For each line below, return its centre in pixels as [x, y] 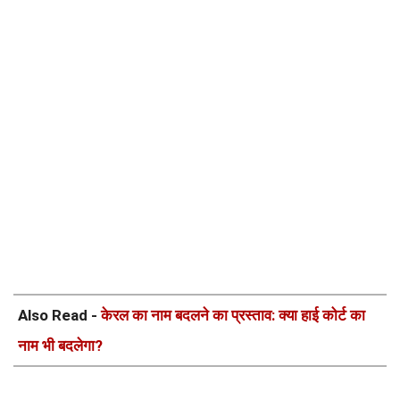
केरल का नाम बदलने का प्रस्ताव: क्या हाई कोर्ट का [233, 316]
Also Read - [59, 316]
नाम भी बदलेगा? [60, 346]
